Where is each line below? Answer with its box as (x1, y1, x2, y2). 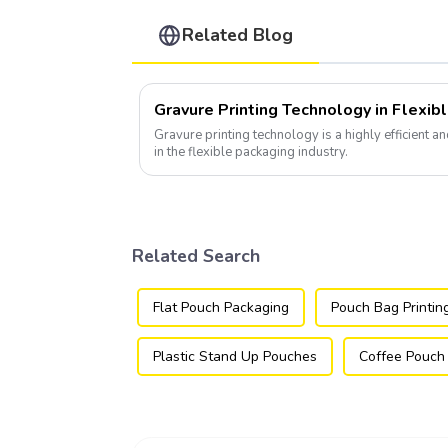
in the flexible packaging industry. (154, 142, 348, 161)
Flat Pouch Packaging (153, 298, 289, 318)
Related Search (132, 243, 260, 268)
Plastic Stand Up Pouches (153, 347, 317, 367)
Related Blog (182, 23, 294, 48)
